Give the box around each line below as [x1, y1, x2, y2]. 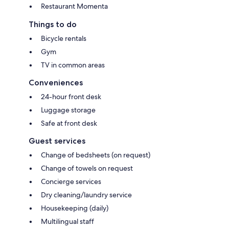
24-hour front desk [41, 91, 101, 101]
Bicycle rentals [41, 33, 86, 43]
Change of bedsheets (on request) [41, 150, 150, 159]
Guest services [29, 135, 85, 146]
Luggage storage [41, 105, 96, 114]
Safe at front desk [41, 118, 97, 128]
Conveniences [29, 77, 83, 87]
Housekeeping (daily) [41, 203, 108, 213]
